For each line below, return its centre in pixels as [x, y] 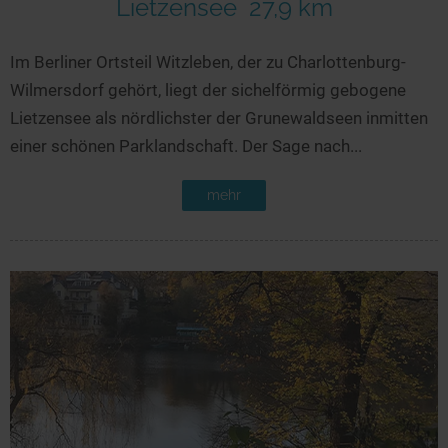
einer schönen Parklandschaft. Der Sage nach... [186, 145]
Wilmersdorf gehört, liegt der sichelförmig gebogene [208, 89]
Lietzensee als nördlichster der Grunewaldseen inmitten [219, 117]
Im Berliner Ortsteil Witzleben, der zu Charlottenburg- [208, 61]
